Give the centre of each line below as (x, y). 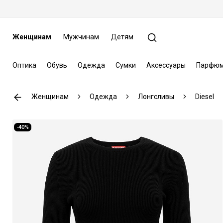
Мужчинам (81, 37)
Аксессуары (166, 65)
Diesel (204, 96)
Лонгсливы (156, 96)
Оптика (24, 65)
